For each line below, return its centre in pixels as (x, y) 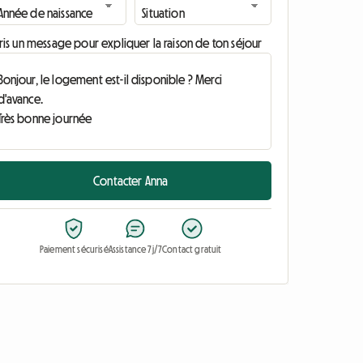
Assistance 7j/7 (135, 250)
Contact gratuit (192, 250)
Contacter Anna (131, 181)
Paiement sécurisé (74, 250)
